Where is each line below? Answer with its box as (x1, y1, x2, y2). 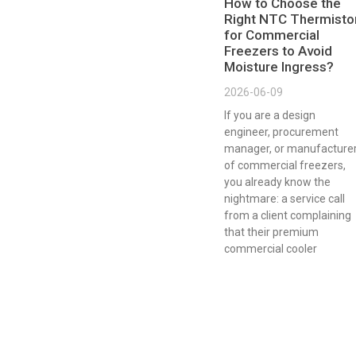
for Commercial (224, 27, 319, 44)
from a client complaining (224, 209, 351, 222)
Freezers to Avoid (224, 43, 332, 60)
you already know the (224, 176, 331, 189)
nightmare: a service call (224, 192, 345, 206)
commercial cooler (224, 242, 317, 256)
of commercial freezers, (224, 159, 346, 172)
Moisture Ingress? (224, 59, 334, 75)
